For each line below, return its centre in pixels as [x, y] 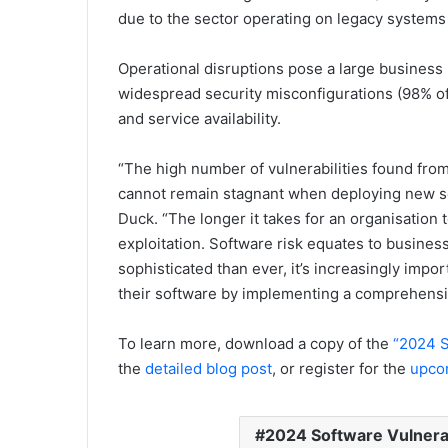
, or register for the [341, 369]
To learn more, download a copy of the [255, 344]
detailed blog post [208, 369]
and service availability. [199, 119]
